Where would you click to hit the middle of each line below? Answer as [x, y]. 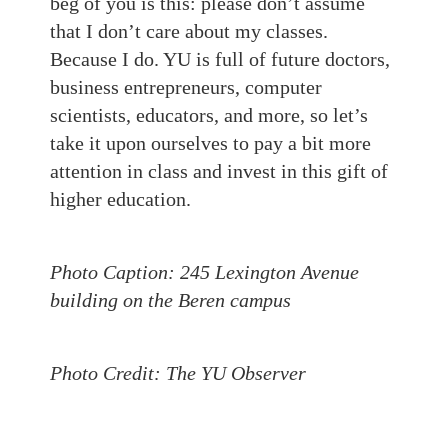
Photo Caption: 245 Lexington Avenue [204, 272]
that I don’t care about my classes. [189, 31]
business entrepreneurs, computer [186, 87]
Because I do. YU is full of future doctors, [220, 59]
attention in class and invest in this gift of [219, 171]
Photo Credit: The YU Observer [180, 373]
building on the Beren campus [173, 300]
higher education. [120, 199]
